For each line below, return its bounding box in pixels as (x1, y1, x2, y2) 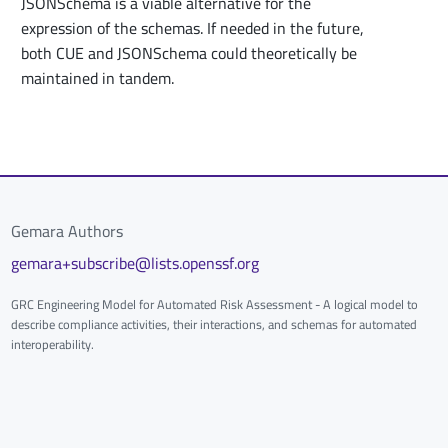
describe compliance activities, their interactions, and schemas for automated (10, 313, 417, 337)
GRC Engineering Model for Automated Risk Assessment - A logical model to (10, 293, 418, 317)
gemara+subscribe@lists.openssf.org (10, 247, 259, 278)
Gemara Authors (10, 215, 123, 246)
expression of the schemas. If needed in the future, (21, 12, 364, 43)
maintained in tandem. (21, 62, 174, 93)
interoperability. (10, 333, 94, 357)
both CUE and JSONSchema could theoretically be (21, 37, 357, 68)
